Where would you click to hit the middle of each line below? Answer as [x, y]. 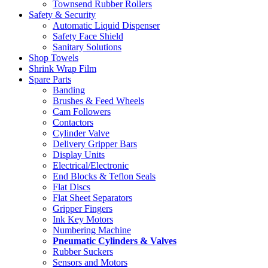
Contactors [73, 123]
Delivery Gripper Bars [95, 144]
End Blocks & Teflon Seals [104, 176]
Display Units [79, 155]
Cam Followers [82, 112]
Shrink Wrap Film [63, 69]
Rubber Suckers [83, 252]
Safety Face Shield [88, 36]
